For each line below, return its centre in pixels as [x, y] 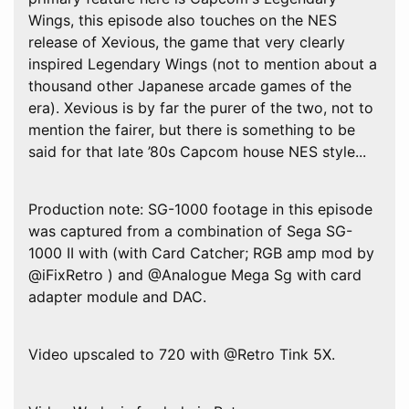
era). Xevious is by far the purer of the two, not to [201, 107]
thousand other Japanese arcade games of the [190, 85]
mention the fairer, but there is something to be [192, 129]
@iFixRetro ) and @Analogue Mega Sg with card [195, 274]
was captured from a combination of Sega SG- [190, 231]
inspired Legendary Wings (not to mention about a [203, 63]
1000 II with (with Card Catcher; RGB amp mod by [201, 252]
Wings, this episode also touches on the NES [183, 20]
